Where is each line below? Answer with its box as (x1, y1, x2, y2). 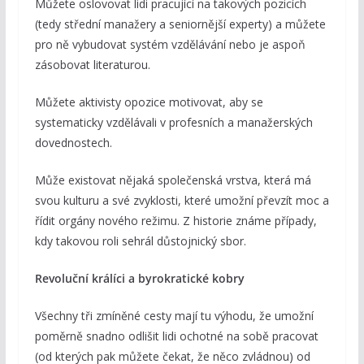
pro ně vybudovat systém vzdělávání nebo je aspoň (34, 36, 305, 52)
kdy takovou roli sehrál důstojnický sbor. (34, 232, 246, 249)
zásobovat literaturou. (34, 56, 150, 72)
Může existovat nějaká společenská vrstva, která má (34, 171, 311, 188)
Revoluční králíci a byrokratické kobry (34, 270, 245, 286)
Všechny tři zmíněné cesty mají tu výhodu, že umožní (34, 307, 314, 323)
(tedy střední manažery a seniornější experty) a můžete (34, 15, 326, 32)
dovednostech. (34, 134, 112, 150)
